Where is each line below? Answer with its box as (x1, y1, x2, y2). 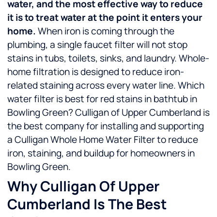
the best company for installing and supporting (7, 120, 204, 133)
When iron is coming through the (36, 25, 174, 38)
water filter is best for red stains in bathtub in (7, 93, 197, 106)
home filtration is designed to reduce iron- (7, 65, 184, 78)
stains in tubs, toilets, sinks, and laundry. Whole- (7, 52, 209, 65)
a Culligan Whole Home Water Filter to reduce (7, 133, 198, 146)
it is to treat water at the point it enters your (7, 11, 202, 24)
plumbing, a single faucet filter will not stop (7, 38, 187, 51)
